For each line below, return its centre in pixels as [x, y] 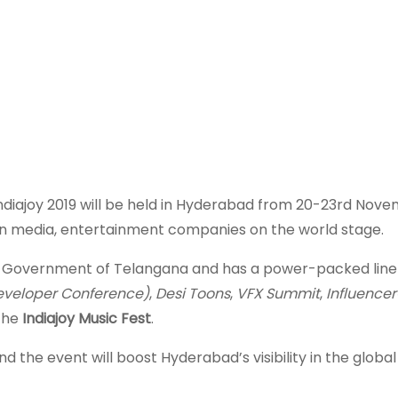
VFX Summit [278, 294]
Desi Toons [193, 294]
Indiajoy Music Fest [87, 318]
